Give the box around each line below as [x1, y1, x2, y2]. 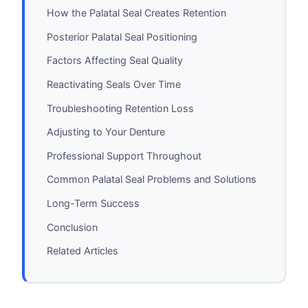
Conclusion [47, 221, 98, 233]
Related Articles [47, 245, 118, 257]
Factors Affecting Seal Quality [47, 54, 183, 67]
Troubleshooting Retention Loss [47, 102, 194, 114]
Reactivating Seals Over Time [47, 78, 181, 91]
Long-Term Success [47, 197, 140, 210]
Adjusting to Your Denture [47, 126, 165, 138]
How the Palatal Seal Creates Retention [47, 7, 226, 19]
